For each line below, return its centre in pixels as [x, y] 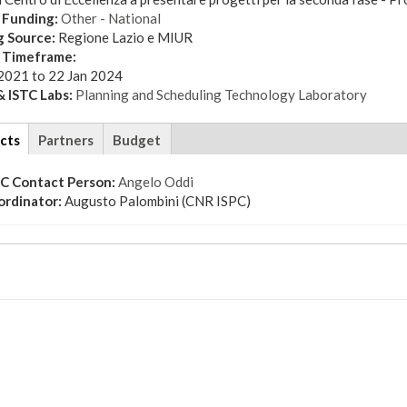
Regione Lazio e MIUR [125, 37]
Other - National [110, 18]
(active [40, 139]
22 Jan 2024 [85, 75]
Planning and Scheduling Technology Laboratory [221, 94]
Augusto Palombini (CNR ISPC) [157, 201]
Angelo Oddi [155, 182]
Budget [136, 139]
